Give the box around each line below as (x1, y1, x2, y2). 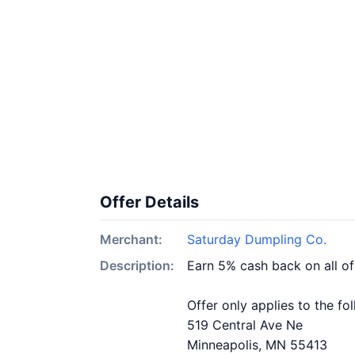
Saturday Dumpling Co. (187, 231, 326, 247)
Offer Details (100, 193, 199, 212)
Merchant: (100, 231, 162, 247)
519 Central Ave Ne (187, 317, 303, 333)
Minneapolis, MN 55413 (187, 337, 327, 353)
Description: (100, 258, 174, 273)
